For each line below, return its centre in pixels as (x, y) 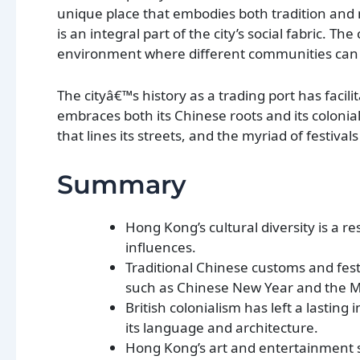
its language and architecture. (222, 327)
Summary (122, 184)
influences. (161, 247)
